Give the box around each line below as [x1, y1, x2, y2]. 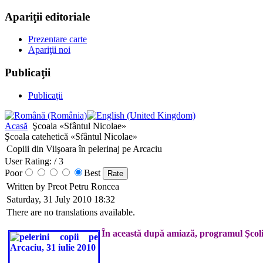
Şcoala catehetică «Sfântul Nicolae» [5, 131, 137, 141]
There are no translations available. [6, 207, 135, 217]
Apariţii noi [28, 45, 70, 55]
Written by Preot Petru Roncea [6, 181, 122, 191]
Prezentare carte [28, 34, 87, 45]
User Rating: [5, 156, 52, 166]
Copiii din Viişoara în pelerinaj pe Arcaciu [6, 143, 162, 154]
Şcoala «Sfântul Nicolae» [30, 120, 126, 131]
